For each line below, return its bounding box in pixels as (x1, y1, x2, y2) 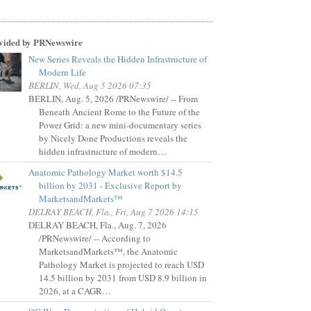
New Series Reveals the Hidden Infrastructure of (28, 53, 207, 66)
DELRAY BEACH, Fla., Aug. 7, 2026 (28, 219, 167, 232)
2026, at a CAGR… (39, 285, 111, 298)
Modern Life (39, 66, 86, 79)
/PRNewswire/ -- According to (39, 232, 151, 245)
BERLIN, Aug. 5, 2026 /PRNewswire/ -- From (28, 92, 198, 106)
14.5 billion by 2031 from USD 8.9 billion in (39, 271, 207, 285)
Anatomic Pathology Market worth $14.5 (28, 166, 183, 179)
